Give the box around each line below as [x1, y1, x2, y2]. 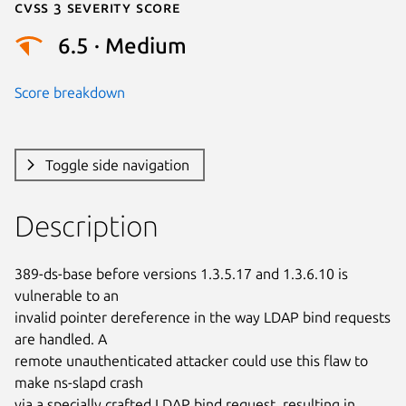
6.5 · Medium [58, 34, 187, 59]
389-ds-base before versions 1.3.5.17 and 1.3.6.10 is [14, 265, 348, 282]
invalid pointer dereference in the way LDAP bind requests [14, 308, 391, 325]
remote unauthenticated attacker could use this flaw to [14, 352, 368, 369]
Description [14, 208, 159, 242]
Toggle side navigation [44, 156, 189, 173]
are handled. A [14, 330, 107, 347]
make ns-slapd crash [14, 373, 143, 391]
